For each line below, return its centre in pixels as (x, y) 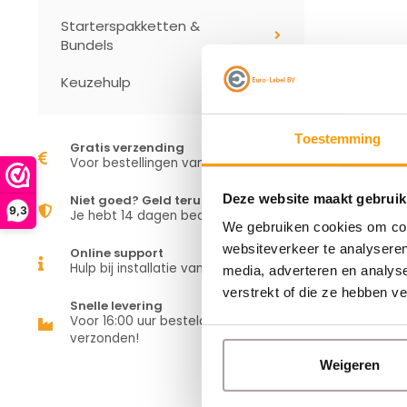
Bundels (87, 45)
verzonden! (104, 338)
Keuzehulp (96, 82)
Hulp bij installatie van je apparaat (175, 268)
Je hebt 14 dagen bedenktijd (158, 216)
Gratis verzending (127, 148)
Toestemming (338, 139)
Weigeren (349, 364)
